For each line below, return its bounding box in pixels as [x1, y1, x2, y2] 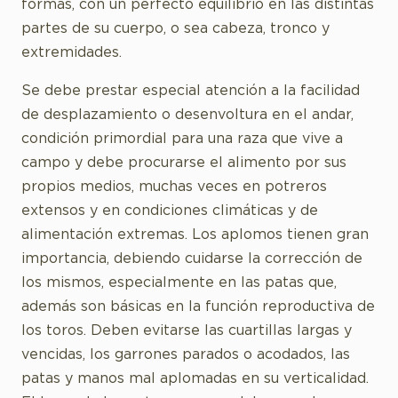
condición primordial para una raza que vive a [21, 131, 343, 147]
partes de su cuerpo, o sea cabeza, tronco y [21, 21, 330, 36]
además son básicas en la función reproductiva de [21, 299, 375, 314]
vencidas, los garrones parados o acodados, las [21, 347, 350, 362]
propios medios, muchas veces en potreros [21, 179, 327, 195]
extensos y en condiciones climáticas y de [21, 203, 318, 219]
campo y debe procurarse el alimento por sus [21, 155, 346, 171]
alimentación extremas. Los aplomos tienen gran [21, 227, 369, 243]
